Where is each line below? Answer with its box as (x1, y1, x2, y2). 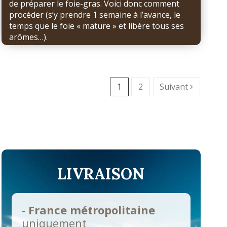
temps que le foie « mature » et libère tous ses (9, 20, 184, 31)
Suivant (160, 81, 191, 93)
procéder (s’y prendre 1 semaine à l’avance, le (9, 9, 180, 20)
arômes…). (9, 31, 48, 43)
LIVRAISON (57, 164, 145, 183)
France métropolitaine (28, 202, 155, 217)
